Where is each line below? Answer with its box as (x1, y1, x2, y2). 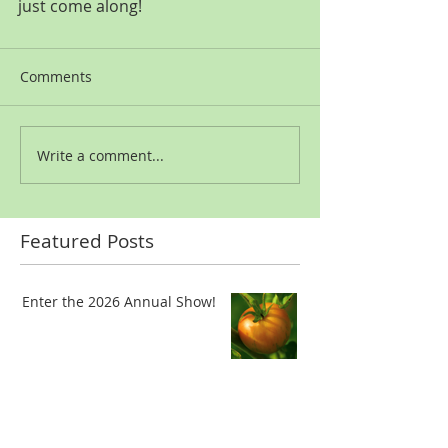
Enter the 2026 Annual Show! (22, 292, 216, 311)
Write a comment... (37, 145, 164, 165)
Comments (20, 67, 92, 86)
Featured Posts (20, 228, 154, 254)
